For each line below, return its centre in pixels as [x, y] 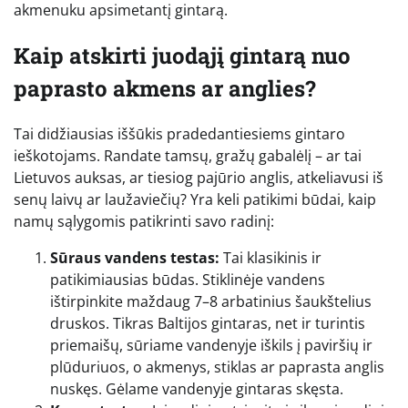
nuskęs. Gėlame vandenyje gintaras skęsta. [197, 389]
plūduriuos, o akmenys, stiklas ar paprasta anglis [217, 367]
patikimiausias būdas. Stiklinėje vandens [188, 280]
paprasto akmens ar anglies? [165, 89]
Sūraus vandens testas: [135, 258]
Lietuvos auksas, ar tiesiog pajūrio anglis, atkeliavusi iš [199, 178]
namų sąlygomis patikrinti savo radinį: [144, 222]
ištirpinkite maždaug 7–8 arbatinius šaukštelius [211, 302]
